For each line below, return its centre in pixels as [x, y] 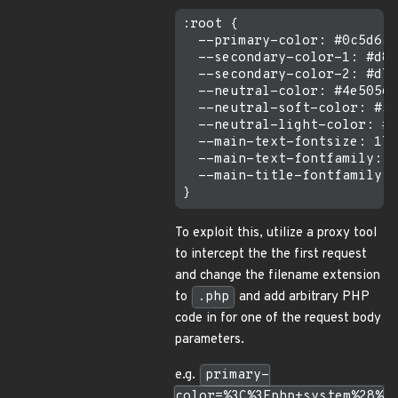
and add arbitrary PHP [302, 298]
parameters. [210, 340]
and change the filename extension [278, 276]
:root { [210, 25]
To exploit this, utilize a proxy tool [276, 234]
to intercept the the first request [271, 255]
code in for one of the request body [278, 319]
